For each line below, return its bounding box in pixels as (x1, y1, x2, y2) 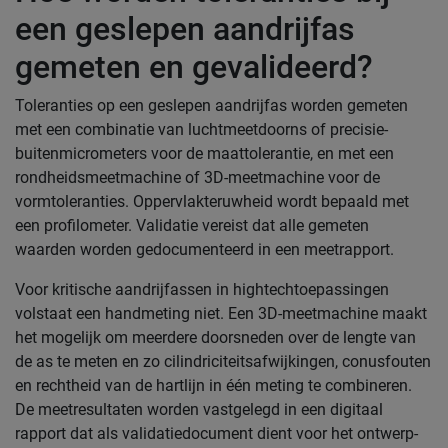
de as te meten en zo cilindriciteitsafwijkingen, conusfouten (15, 352, 431, 371)
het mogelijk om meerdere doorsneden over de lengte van (15, 328, 416, 347)
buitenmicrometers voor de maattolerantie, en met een (15, 144, 394, 163)
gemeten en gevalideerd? (15, 48, 373, 86)
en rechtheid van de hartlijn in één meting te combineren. (15, 376, 412, 395)
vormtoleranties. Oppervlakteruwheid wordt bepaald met (15, 192, 409, 211)
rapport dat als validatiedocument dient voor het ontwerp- (15, 424, 418, 443)
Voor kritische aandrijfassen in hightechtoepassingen (15, 280, 389, 299)
